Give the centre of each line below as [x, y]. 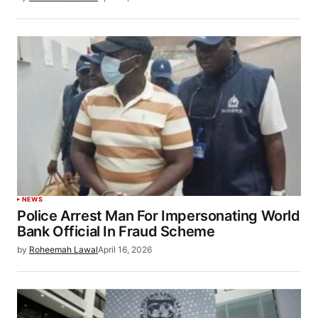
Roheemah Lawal [64, 250]
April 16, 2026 [125, 250]
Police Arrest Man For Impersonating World [159, 216]
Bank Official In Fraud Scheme [116, 232]
